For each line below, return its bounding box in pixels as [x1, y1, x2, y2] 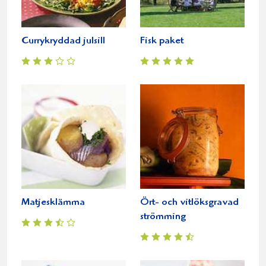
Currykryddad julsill [21, 36, 105, 46]
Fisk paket [140, 36, 183, 46]
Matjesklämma [21, 197, 85, 208]
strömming [140, 211, 186, 222]
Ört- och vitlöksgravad [140, 197, 239, 208]
